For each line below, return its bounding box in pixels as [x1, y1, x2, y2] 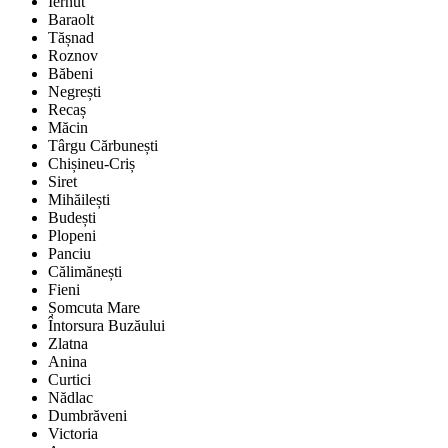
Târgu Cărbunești [48, 137, 158, 155]
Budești [48, 209, 96, 227]
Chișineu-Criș [48, 155, 135, 173]
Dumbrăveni [48, 407, 127, 425]
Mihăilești [48, 191, 110, 209]
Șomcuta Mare [48, 299, 140, 317]
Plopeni [48, 227, 96, 245]
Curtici [48, 371, 91, 389]
